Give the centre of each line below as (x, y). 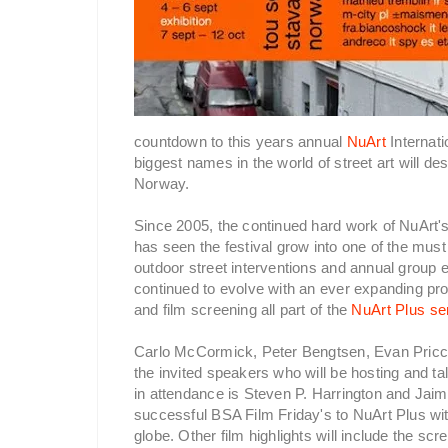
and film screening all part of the (243, 309)
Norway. (162, 183)
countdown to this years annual (240, 141)
